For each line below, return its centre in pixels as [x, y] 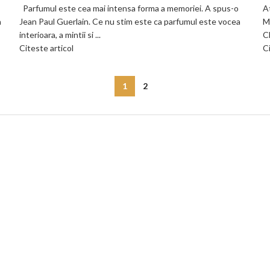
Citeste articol [46, 48]
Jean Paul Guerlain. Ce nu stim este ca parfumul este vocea [130, 21]
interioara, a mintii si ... [60, 35]
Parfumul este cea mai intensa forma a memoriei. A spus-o [129, 8]
